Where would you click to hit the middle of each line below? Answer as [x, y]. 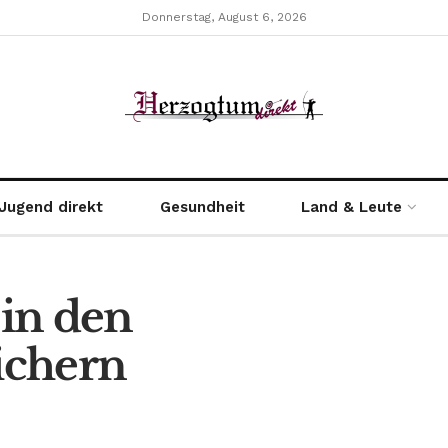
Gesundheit [202, 207]
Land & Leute [352, 207]
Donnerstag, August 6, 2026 [224, 17]
